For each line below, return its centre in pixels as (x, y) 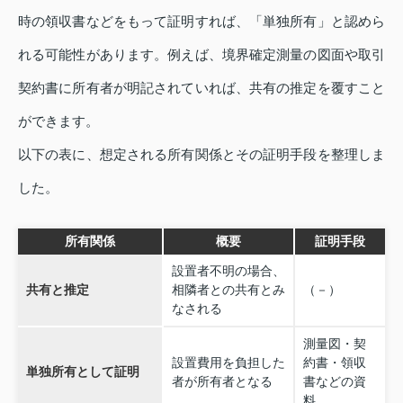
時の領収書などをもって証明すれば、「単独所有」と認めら (201, 22)
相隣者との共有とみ (228, 290)
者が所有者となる (222, 382)
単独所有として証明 (82, 372)
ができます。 (58, 121)
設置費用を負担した (228, 363)
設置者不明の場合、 (228, 271)
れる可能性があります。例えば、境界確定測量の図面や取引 (201, 55)
